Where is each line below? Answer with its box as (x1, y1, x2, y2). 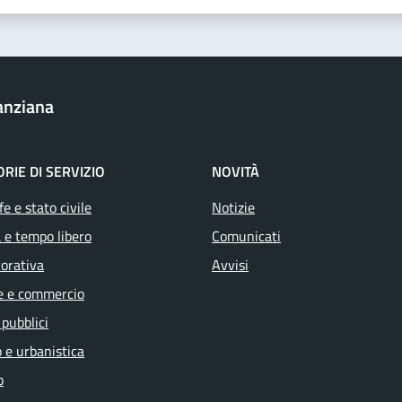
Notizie (212, 197, 255, 218)
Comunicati (212, 225, 281, 247)
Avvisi (212, 254, 249, 275)
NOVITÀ (212, 161, 259, 182)
